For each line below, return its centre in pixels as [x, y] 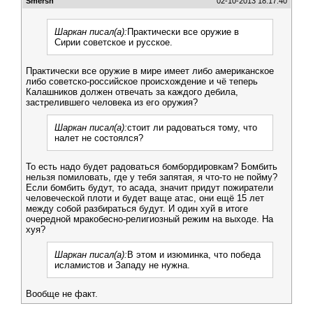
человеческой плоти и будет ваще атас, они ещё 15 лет [145, 198]
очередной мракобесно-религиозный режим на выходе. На [150, 219]
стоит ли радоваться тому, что [192, 128]
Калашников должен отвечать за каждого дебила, [132, 92]
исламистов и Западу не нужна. [122, 265]
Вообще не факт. [62, 294]
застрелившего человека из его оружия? [112, 102]
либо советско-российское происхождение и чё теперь [142, 81]
